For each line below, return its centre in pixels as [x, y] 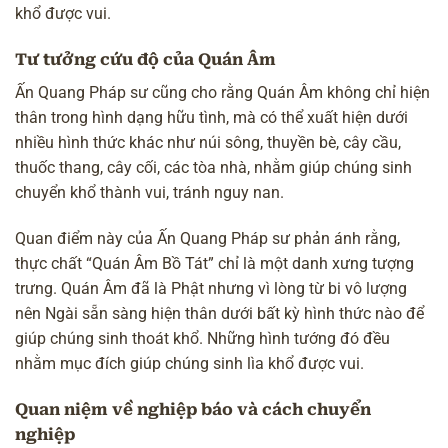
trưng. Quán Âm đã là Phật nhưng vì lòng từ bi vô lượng [211, 289]
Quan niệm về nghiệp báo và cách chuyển [193, 410]
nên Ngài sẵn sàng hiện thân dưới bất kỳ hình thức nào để [219, 314]
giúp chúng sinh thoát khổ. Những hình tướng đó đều [202, 339]
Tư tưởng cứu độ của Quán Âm [145, 59]
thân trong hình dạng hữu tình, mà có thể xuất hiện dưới [211, 118]
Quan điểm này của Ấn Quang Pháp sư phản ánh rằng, [207, 239]
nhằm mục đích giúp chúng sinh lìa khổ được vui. [189, 364]
